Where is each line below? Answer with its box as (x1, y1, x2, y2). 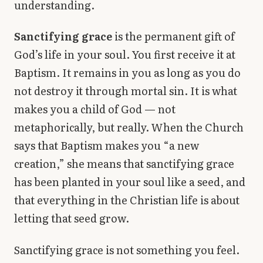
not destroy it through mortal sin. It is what (14, 83, 237, 99)
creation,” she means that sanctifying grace (14, 156, 234, 172)
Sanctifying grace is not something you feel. (14, 241, 240, 258)
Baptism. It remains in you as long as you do (14, 65, 241, 81)
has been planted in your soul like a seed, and (14, 174, 245, 190)
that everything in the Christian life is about (14, 192, 240, 208)
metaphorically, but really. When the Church (14, 119, 244, 136)
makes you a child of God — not (14, 101, 176, 117)
